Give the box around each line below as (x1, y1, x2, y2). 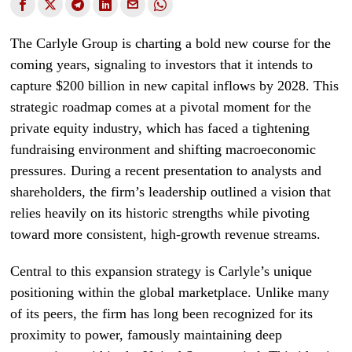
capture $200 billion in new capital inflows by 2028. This (10, 78, 339, 93)
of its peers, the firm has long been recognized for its (10, 306, 313, 321)
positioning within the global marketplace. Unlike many (10, 284, 330, 300)
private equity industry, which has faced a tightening (10, 120, 310, 136)
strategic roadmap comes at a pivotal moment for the (10, 99, 312, 115)
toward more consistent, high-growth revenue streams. (10, 226, 321, 242)
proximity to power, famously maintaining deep (10, 327, 283, 343)
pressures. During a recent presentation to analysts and (10, 163, 322, 178)
